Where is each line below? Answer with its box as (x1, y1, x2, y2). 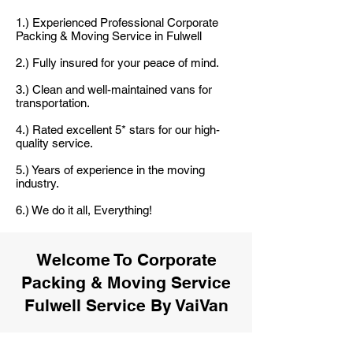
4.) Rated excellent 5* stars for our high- (16, 123, 220, 136)
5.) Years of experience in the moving (16, 163, 205, 176)
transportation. (16, 96, 90, 110)
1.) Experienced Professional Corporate (16, 16, 218, 29)
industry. (16, 176, 59, 190)
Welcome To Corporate (35, 250, 217, 269)
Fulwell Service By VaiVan (24, 295, 229, 315)
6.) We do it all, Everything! (16, 203, 152, 217)
